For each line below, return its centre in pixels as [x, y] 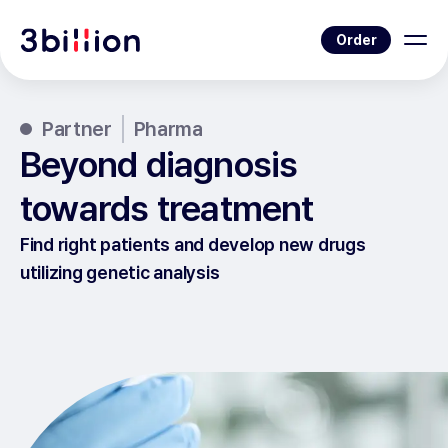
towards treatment [167, 208]
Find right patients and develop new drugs [193, 244]
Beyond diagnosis [159, 164]
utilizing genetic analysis [120, 272]
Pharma [168, 129]
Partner [77, 129]
